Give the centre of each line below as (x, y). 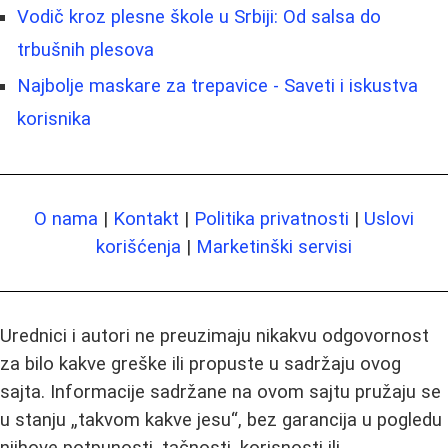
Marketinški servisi (274, 247)
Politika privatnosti (271, 219)
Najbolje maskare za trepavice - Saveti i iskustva (217, 86)
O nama (66, 219)
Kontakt (146, 219)
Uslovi (389, 219)
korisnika (54, 119)
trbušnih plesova (85, 50)
